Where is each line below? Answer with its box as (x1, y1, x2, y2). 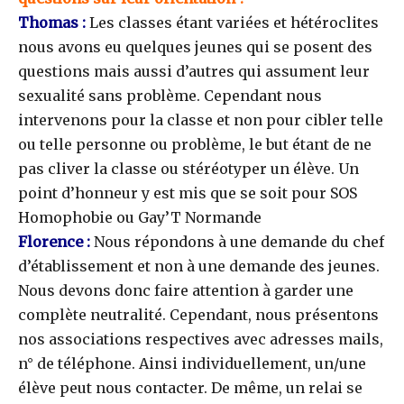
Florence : (18, 233, 90, 252)
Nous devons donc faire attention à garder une (18, 281, 353, 300)
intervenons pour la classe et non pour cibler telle (18, 111, 383, 130)
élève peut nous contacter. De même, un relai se (18, 379, 363, 398)
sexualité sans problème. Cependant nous (18, 87, 322, 106)
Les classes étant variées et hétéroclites (89, 14, 379, 32)
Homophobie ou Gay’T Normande (18, 208, 262, 227)
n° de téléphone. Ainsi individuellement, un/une (18, 354, 366, 373)
